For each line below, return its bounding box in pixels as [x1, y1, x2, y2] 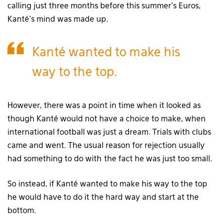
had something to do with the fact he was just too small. [7, 155, 212, 164]
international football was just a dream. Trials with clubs [7, 129, 211, 137]
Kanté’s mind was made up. [7, 16, 108, 24]
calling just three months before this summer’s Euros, [7, 2, 201, 11]
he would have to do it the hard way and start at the [7, 194, 199, 202]
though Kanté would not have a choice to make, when [7, 115, 206, 124]
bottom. [7, 207, 36, 216]
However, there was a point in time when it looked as [7, 102, 201, 110]
